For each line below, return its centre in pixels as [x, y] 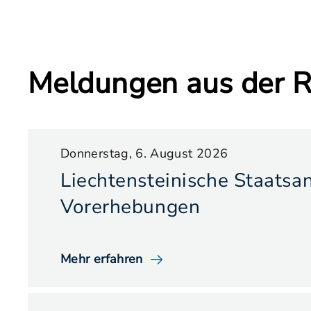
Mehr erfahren [102, 259]
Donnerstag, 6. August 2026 [144, 153]
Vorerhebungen [131, 207]
